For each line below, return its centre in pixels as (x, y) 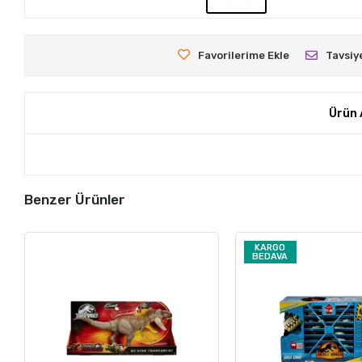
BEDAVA (270, 257)
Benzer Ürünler (75, 200)
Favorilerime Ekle (244, 56)
